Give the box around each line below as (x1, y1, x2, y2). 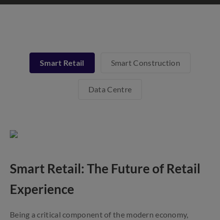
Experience (10, 181, 74, 197)
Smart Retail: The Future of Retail (10, 161, 200, 176)
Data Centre (88, 84, 132, 94)
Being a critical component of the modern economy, (10, 210, 189, 219)
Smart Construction (110, 58, 180, 67)
